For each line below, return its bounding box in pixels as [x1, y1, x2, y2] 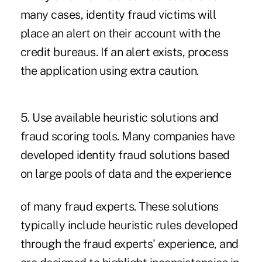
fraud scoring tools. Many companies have [20, 129, 235, 143]
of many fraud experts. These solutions [20, 199, 219, 213]
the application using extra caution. [20, 63, 199, 78]
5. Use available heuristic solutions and [20, 110, 219, 125]
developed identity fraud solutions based [20, 147, 230, 162]
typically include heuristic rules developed [20, 218, 238, 232]
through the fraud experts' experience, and [20, 236, 239, 251]
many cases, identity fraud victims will [20, 7, 216, 22]
